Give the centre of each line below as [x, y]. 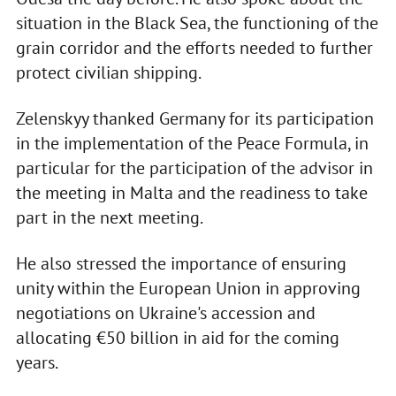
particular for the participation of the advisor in [194, 168]
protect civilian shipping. [108, 73]
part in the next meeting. [109, 218]
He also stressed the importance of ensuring [181, 264]
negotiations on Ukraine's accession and [165, 313]
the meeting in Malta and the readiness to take [191, 193]
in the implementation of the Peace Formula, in [192, 144]
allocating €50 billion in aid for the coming [177, 338]
